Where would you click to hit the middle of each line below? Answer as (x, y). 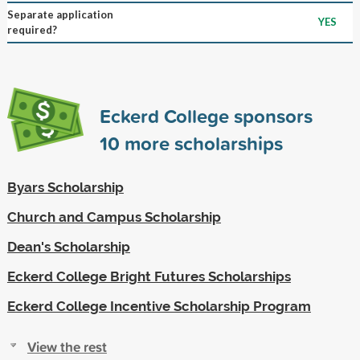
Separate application (60, 14)
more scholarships (201, 143)
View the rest (67, 346)
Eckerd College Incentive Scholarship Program (159, 306)
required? (32, 29)
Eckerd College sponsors (206, 115)
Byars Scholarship (65, 187)
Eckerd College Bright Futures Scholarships (149, 276)
